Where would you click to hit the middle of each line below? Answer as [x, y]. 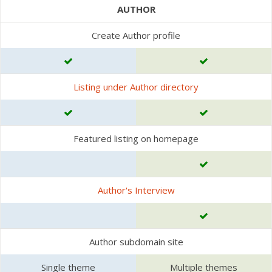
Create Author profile [136, 35]
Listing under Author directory [136, 87]
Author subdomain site [136, 242]
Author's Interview [136, 190]
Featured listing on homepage [136, 138]
